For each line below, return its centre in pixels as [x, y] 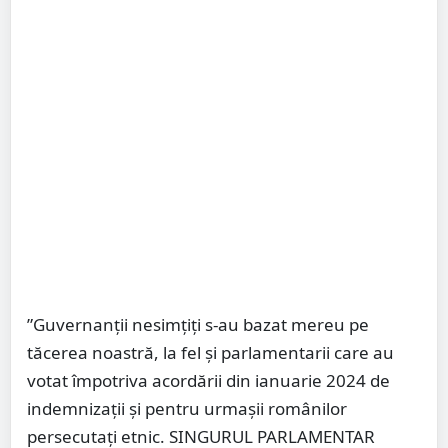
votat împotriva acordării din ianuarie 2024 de [208, 381]
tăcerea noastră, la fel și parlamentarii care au [210, 353]
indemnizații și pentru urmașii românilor [187, 409]
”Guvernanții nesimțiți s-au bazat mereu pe [198, 325]
